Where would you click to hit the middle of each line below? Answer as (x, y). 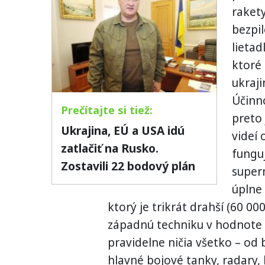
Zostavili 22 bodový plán (128, 166)
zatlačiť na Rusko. (110, 148)
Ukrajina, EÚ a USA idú (123, 130)
